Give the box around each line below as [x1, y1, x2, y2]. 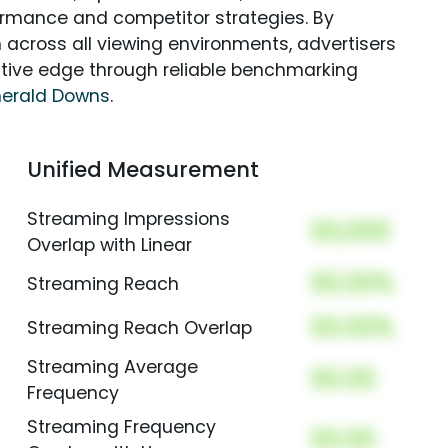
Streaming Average [26, 355, 198, 380]
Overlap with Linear [26, 233, 192, 258]
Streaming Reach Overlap [26, 316, 252, 341]
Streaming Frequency [26, 415, 216, 440]
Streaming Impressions [26, 207, 230, 232]
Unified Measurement [26, 155, 259, 185]
